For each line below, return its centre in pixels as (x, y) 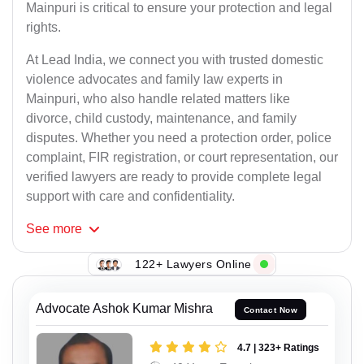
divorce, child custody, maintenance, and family (161, 119)
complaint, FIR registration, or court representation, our (182, 158)
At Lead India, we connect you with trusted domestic (175, 60)
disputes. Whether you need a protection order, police (179, 138)
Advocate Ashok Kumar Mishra (124, 309)
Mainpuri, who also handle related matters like (158, 99)
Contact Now (271, 310)
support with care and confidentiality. (130, 197)
